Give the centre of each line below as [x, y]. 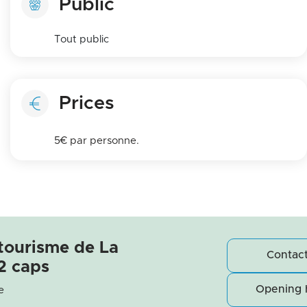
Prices [87, 103]
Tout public [81, 39]
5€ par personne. [96, 140]
